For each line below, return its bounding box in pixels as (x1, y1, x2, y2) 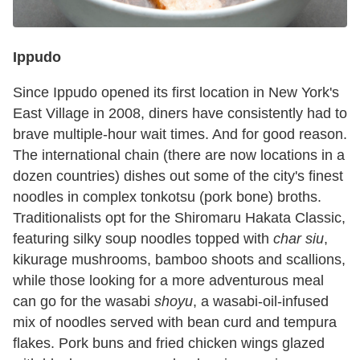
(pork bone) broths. (199, 188, 321, 205)
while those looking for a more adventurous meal (13, 272, 324, 288)
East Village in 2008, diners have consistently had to (13, 104, 347, 121)
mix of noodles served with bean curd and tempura (13, 313, 337, 330)
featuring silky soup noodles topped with (13, 230, 273, 247)
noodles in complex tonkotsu (13, 188, 195, 205)
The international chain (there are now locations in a (13, 146, 345, 163)
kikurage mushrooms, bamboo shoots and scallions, (13, 251, 346, 268)
